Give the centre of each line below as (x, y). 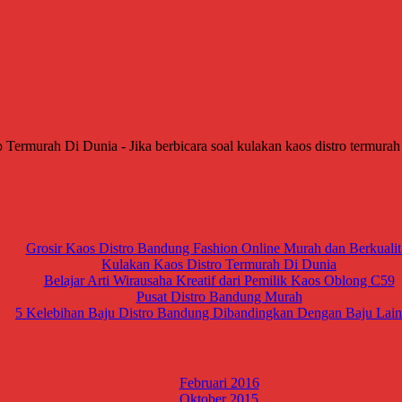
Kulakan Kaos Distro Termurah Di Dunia (219, 265)
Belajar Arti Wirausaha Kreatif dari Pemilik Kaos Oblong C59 (219, 281)
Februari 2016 (219, 382)
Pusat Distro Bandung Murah (219, 297)
